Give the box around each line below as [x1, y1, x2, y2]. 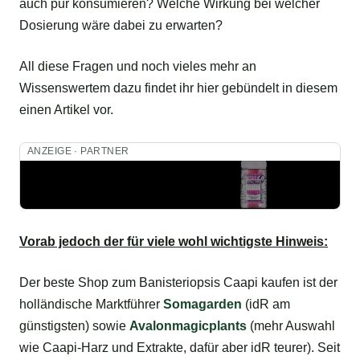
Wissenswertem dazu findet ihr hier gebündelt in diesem [19, 81, 337, 96]
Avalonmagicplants [129, 318, 247, 333]
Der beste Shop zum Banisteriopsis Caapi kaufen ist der [19, 275, 337, 289]
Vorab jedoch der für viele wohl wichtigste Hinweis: [19, 234, 328, 248]
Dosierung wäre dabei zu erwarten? [19, 18, 223, 33]
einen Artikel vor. [19, 103, 113, 117]
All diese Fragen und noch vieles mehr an [19, 59, 256, 74]
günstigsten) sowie [19, 318, 129, 333]
